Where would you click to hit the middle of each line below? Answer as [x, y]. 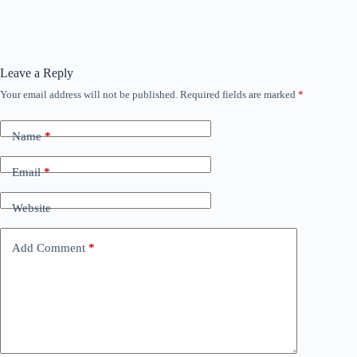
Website [31, 208]
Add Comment [49, 247]
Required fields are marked [239, 94]
